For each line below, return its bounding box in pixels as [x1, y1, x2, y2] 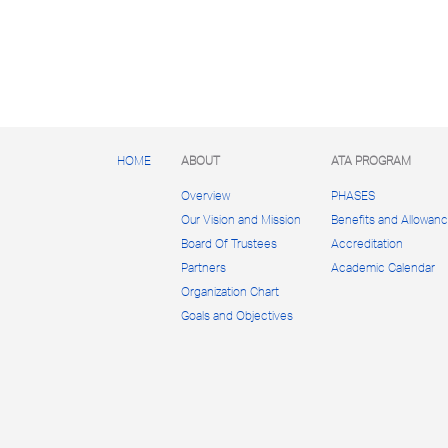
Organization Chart [181, 283, 279, 300]
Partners [181, 259, 226, 276]
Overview [181, 187, 230, 204]
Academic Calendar [331, 259, 435, 276]
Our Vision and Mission [181, 211, 301, 228]
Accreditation [331, 235, 403, 252]
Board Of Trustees [181, 235, 277, 252]
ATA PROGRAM [331, 152, 411, 169]
